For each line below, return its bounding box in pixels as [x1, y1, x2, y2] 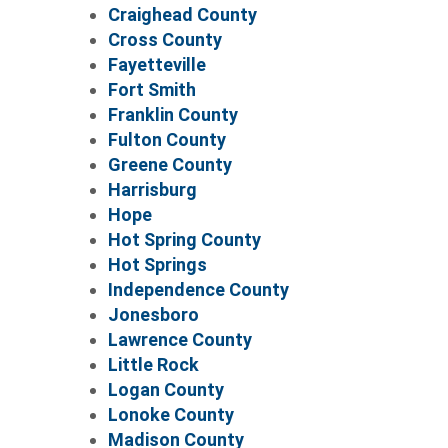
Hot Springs [107, 253, 207, 275]
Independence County [107, 278, 289, 300]
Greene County [107, 153, 232, 175]
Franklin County [107, 103, 238, 125]
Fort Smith [107, 78, 196, 100]
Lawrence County [107, 328, 252, 350]
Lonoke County [107, 403, 234, 425]
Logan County [107, 378, 224, 400]
